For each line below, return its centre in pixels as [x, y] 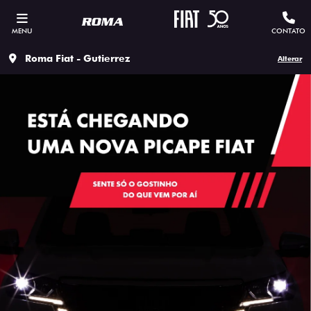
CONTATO [288, 31]
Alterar [290, 58]
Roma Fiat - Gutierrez [78, 58]
